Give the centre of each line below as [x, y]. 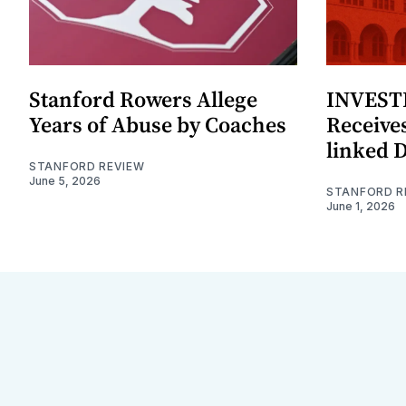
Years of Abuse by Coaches [158, 125]
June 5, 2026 [65, 181]
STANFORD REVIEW [87, 167]
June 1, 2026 [361, 207]
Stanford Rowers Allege [143, 100]
